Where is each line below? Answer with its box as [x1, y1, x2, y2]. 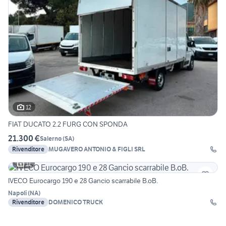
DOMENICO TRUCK [48, 198, 103, 206]
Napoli [8, 189, 27, 197]
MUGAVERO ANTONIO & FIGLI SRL [48, 145, 145, 153]
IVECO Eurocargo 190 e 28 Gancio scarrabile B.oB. [8, 176, 158, 186]
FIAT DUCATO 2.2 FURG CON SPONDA [8, 120, 128, 129]
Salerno [40, 134, 62, 142]
